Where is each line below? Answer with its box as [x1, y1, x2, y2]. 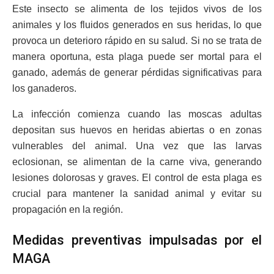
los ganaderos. [12, 83, 76, 94]
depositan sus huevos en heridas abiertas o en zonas [12, 125, 262, 136]
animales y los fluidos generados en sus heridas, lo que [12, 20, 262, 31]
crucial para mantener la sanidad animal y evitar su [12, 188, 262, 199]
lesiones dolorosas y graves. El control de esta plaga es [12, 172, 262, 183]
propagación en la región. [12, 204, 123, 215]
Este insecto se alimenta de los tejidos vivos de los [12, 4, 262, 15]
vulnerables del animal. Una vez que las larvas [12, 141, 262, 152]
